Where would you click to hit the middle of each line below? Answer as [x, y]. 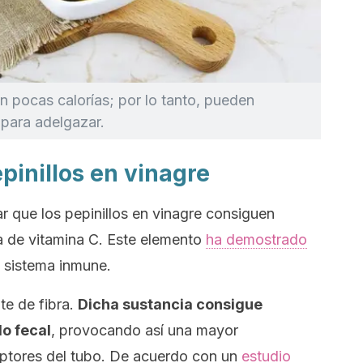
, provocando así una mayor [145, 330]
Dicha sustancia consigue [170, 304]
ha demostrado [256, 239]
